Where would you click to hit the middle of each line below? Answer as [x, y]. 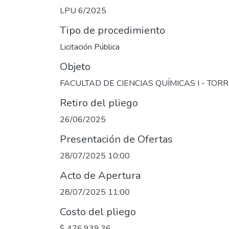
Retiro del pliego [99, 103]
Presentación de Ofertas [116, 139]
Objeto [75, 67]
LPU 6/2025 [83, 11]
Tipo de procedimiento [112, 30]
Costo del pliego [98, 212]
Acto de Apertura [100, 176]
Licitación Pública [90, 47]
